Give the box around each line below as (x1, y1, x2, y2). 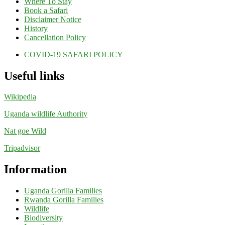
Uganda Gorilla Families (24, 186, 102, 195)
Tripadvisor (4, 144, 40, 153)
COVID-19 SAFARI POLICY (24, 50, 123, 59)
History (24, 24, 48, 33)
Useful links (4, 69, 64, 82)
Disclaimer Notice (24, 15, 81, 24)
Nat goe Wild (4, 127, 46, 136)
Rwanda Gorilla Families (24, 195, 103, 204)
